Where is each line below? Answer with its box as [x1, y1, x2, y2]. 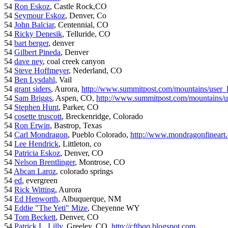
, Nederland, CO [69, 66, 122, 75]
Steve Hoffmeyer [14, 66, 69, 75]
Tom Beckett [14, 213, 55, 222]
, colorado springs [56, 167, 113, 176]
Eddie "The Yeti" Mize [14, 204, 88, 213]
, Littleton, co [59, 139, 101, 149]
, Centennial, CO [54, 20, 108, 30]
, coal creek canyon [43, 57, 105, 66]
